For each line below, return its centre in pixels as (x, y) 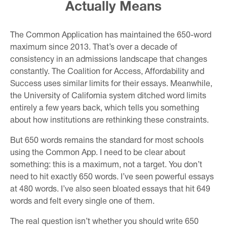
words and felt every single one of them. (82, 201)
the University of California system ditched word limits (108, 96)
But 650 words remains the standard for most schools (107, 141)
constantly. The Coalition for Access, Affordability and (107, 72)
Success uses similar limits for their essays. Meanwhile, (111, 84)
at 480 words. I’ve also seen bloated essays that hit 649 (110, 189)
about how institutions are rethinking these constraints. (109, 120)
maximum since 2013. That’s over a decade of (94, 47)
